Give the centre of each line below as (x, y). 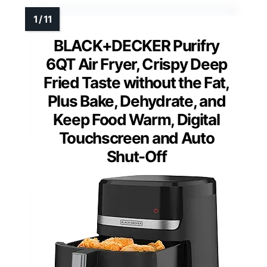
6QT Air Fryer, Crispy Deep (136, 64)
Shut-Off (136, 157)
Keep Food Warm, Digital (136, 120)
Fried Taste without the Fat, (136, 83)
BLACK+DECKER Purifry (136, 46)
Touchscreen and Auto (136, 138)
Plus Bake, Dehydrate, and (136, 101)
